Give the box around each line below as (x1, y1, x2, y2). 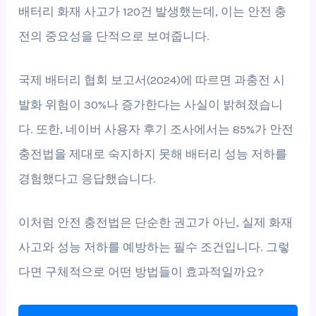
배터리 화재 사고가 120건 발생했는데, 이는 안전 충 (18, 4, 287, 18)
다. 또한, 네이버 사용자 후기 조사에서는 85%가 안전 (18, 122, 294, 137)
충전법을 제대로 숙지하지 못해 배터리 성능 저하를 (18, 147, 288, 162)
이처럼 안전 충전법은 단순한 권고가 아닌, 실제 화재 (18, 215, 293, 230)
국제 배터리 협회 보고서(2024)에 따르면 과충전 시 (18, 73, 286, 87)
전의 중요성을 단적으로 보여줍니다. (18, 28, 210, 43)
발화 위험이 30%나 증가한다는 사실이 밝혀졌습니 (18, 97, 284, 112)
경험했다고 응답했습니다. (18, 171, 157, 186)
